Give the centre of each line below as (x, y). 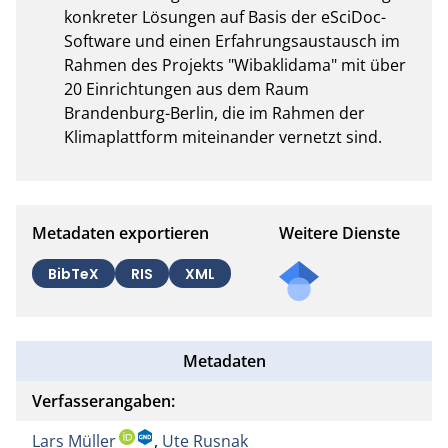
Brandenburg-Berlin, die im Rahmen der (214, 112)
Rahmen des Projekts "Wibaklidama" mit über (235, 64)
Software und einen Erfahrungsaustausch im (232, 40)
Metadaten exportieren (120, 232)
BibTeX (73, 273)
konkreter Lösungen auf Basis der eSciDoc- (225, 16)
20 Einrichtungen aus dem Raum (186, 88)
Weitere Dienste (339, 232)
